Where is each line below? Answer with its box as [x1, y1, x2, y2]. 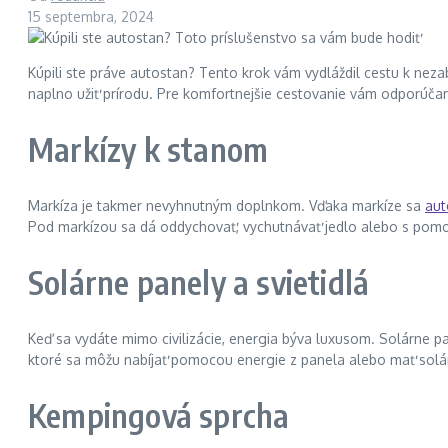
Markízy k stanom [28, 129, 269, 170]
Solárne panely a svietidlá [28, 262, 370, 303]
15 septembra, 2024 [28, 7, 154, 25]
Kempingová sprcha [28, 395, 290, 436]
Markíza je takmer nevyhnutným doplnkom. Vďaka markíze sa [28, 196, 425, 214]
